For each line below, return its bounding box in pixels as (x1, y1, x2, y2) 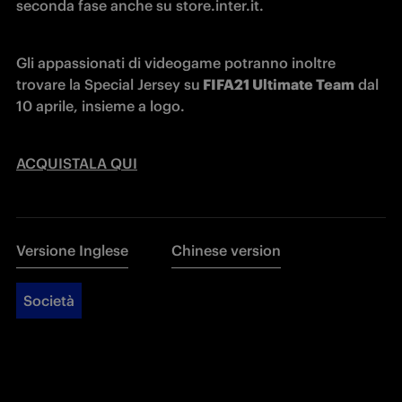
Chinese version (171, 241, 281, 259)
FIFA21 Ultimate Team (200, 75, 354, 93)
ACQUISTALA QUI (16, 154, 137, 172)
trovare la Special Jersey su (16, 75, 200, 93)
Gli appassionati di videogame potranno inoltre (16, 54, 336, 72)
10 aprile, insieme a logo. (16, 97, 185, 115)
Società (23, 292, 74, 310)
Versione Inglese (16, 241, 128, 259)
